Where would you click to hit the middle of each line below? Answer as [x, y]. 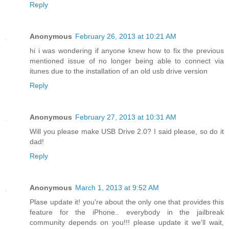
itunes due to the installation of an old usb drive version [119, 71]
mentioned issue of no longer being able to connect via [127, 61]
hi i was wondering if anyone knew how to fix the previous [127, 51]
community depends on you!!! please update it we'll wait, [127, 223]
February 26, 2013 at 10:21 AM [126, 37]
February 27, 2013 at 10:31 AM [126, 117]
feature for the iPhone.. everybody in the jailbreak [127, 212]
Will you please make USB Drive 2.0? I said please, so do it [127, 132]
